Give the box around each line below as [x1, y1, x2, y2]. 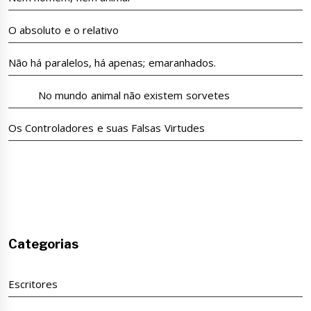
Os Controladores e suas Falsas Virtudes [8, 121, 205, 135]
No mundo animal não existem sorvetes [8, 88, 251, 103]
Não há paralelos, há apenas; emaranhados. [8, 56, 216, 70]
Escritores [8, 277, 58, 292]
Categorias [8, 237, 78, 252]
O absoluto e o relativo [8, 23, 119, 37]
